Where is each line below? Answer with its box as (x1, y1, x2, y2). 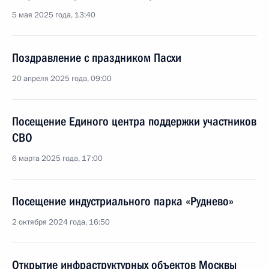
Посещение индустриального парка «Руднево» (12, 194, 234, 208)
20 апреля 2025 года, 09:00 (12, 73, 112, 84)
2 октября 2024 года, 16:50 (12, 217, 110, 228)
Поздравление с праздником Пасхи (12, 50, 181, 65)
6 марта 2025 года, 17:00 (12, 153, 103, 164)
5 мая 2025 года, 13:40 (12, 10, 95, 20)
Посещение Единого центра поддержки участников (12, 114, 256, 128)
